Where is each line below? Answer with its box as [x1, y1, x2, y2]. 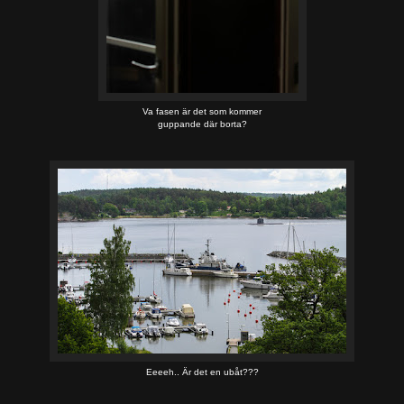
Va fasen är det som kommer [142, 106, 262, 116]
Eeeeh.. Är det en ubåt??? [145, 366, 259, 377]
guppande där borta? [157, 119, 247, 129]
